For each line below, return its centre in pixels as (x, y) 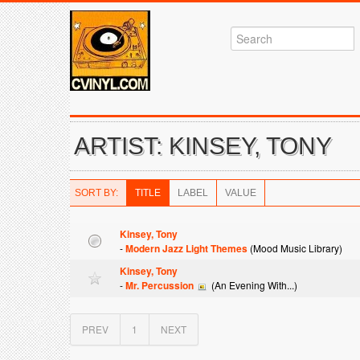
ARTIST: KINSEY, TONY (203, 146)
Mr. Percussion (160, 285)
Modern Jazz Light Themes (186, 248)
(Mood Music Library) (295, 248)
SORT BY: (96, 193)
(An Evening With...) (253, 285)
